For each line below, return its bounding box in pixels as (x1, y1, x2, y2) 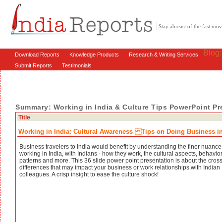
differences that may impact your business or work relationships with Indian (19, 164, 220, 171)
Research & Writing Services (129, 52, 198, 57)
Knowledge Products (69, 52, 119, 57)
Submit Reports (15, 62, 52, 68)
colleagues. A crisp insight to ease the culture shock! (19, 171, 159, 178)
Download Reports (15, 52, 59, 57)
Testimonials (62, 62, 92, 68)
